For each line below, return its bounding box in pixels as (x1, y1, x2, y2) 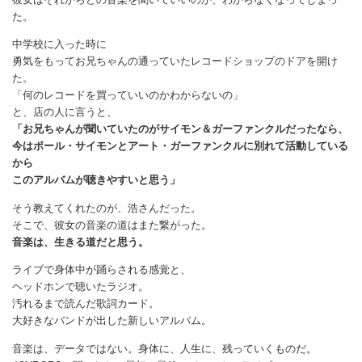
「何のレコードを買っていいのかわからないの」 (12, 86, 243, 102)
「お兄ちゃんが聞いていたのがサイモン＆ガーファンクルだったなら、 (12, 120, 348, 136)
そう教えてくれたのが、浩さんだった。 (12, 199, 201, 215)
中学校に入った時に (12, 36, 107, 51)
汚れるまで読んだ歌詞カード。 (12, 295, 159, 310)
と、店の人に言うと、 (12, 103, 117, 119)
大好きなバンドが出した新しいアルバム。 (12, 312, 212, 327)
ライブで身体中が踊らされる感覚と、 (12, 261, 191, 276)
